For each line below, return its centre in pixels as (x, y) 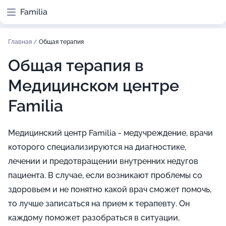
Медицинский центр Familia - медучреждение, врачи (110, 133)
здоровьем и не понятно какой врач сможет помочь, (110, 189)
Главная (21, 42)
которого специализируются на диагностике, (97, 147)
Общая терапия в (76, 65)
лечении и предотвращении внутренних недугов (103, 161)
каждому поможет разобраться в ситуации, (94, 218)
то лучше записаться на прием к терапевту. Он (99, 204)
